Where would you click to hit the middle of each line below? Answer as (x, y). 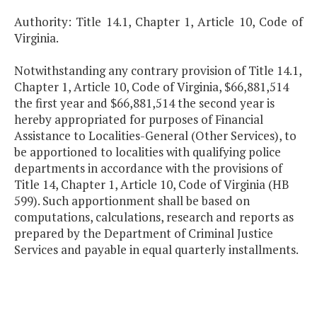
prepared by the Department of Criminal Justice (144, 234)
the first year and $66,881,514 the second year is (144, 103)
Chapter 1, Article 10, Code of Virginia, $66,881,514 (151, 87)
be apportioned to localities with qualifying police (148, 152)
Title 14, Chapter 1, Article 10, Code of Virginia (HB (152, 185)
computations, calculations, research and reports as (154, 217)
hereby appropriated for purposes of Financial (139, 120)
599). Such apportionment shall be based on (132, 201)
